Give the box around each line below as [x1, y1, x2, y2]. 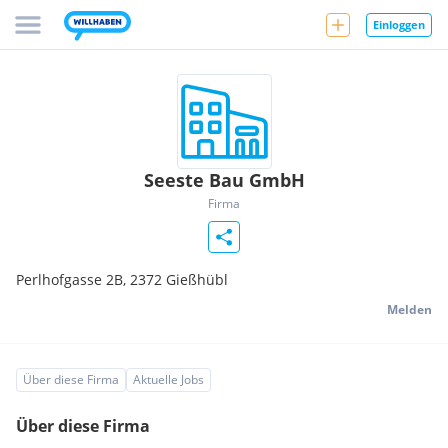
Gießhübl [166, 270, 228, 289]
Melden [387, 301, 432, 318]
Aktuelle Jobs [133, 371, 204, 388]
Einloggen [373, 16, 425, 32]
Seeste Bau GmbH [143, 168, 305, 192]
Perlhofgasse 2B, [16, 270, 130, 289]
